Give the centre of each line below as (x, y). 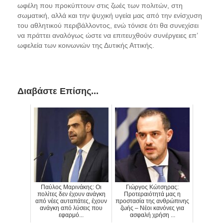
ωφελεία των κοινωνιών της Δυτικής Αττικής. (86, 45)
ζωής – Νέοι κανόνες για (152, 208)
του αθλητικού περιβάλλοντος (64, 25)
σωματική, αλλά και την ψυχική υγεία (74, 15)
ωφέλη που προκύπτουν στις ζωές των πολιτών (92, 5)
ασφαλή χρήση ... (152, 215)
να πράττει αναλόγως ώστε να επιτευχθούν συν (91, 35)
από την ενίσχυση (174, 15)
